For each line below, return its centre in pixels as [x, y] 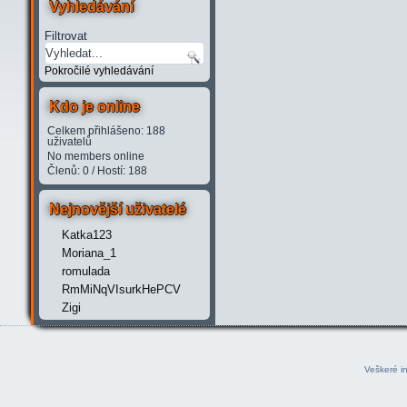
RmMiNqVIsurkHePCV [121, 289]
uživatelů [69, 142]
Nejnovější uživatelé [117, 209]
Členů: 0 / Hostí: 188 [97, 171]
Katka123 [86, 235]
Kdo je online [94, 107]
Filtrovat [65, 36]
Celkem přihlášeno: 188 [106, 131]
